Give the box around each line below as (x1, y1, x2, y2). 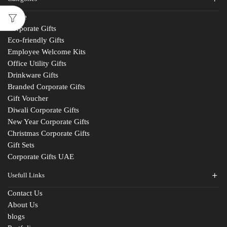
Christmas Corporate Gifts (8, 129, 90, 138)
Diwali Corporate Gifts (8, 106, 79, 115)
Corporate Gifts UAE (8, 153, 74, 161)
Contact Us (8, 189, 43, 198)
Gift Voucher (8, 94, 48, 103)
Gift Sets (8, 141, 34, 149)
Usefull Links (8, 171, 45, 179)
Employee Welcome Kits (8, 48, 86, 56)
